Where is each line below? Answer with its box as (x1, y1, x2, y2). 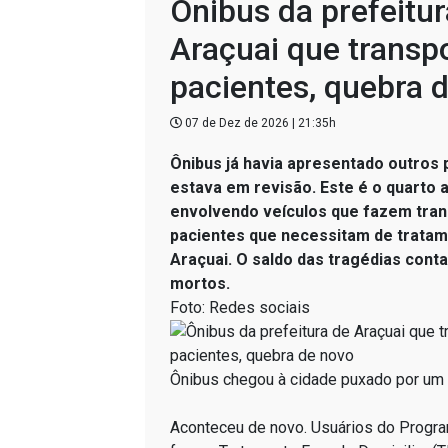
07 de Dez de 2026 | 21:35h (182, 116, 336, 130)
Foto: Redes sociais (170, 298, 310, 317)
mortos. (170, 274, 230, 293)
